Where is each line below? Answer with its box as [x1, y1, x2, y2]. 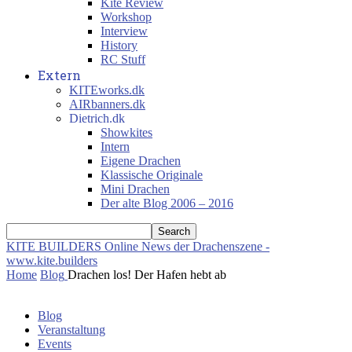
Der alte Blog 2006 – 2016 [101, 196, 233, 210]
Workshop [101, 10, 152, 24]
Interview [101, 24, 148, 38]
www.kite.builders [6, 254, 97, 267]
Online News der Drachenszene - [104, 240, 269, 253]
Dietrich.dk [69, 112, 125, 125]
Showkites [101, 126, 152, 139]
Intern [101, 140, 130, 153]
